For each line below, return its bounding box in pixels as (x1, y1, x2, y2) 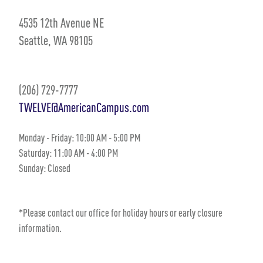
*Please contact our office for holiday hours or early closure (19, 207, 222, 220)
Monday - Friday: (19, 131, 74, 144)
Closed (46, 162, 70, 175)
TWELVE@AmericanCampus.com (19, 100, 149, 115)
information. (19, 222, 62, 235)
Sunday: (19, 162, 46, 175)
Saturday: (19, 147, 52, 160)
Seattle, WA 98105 (19, 33, 93, 48)
